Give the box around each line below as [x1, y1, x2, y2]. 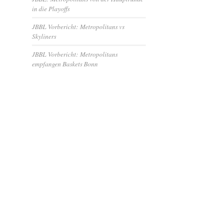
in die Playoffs [32, 4, 70, 13]
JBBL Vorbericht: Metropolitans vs [32, 22, 125, 31]
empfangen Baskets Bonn [32, 59, 98, 68]
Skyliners [32, 31, 57, 41]
